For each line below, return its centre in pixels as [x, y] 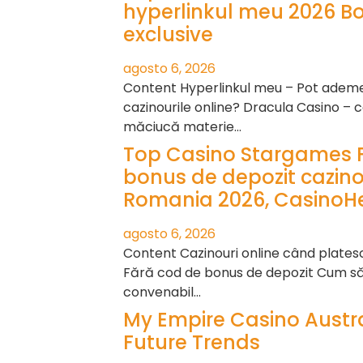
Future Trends [192, 343]
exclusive [168, 35]
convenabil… [162, 293]
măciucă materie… [182, 127]
